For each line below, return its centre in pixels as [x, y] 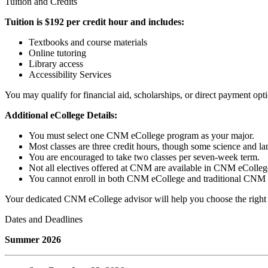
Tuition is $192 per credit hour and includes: [95, 22]
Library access [56, 63]
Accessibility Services [70, 74]
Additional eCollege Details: [61, 115]
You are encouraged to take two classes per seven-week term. [144, 157]
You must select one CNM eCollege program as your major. [141, 135]
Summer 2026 [33, 239]
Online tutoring [57, 53]
